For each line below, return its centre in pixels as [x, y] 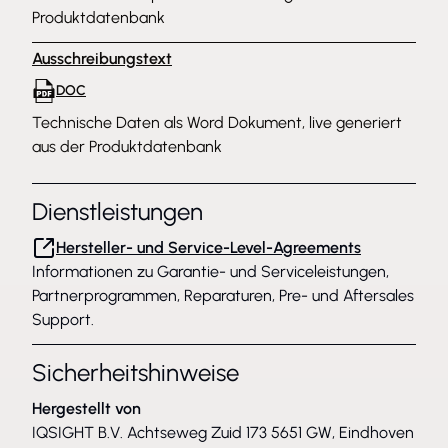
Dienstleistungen [117, 211]
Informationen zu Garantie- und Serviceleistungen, [210, 271]
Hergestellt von [86, 408]
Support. [63, 319]
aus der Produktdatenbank [127, 146]
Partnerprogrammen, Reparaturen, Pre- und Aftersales [223, 295]
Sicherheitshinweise [135, 372]
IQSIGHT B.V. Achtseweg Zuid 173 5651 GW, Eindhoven [223, 432]
